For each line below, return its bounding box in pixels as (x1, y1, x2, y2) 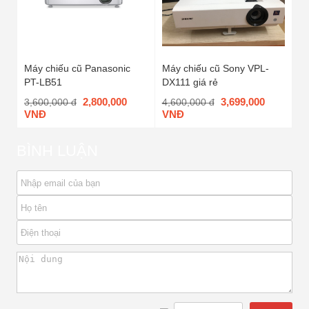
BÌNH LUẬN (17, 142, 98, 160)
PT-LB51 (24, 77, 62, 88)
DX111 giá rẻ (161, 77, 218, 88)
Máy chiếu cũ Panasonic (24, 63, 130, 74)
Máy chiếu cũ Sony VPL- (161, 63, 269, 74)
